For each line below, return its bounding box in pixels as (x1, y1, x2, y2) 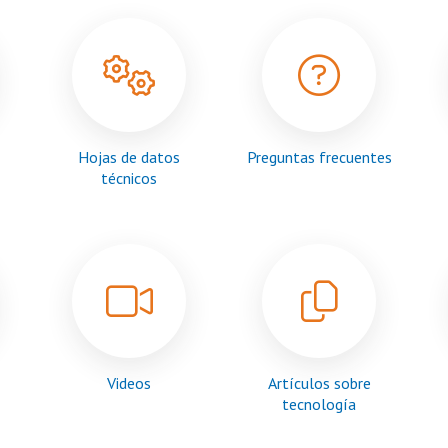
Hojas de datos (78, 147, 180, 167)
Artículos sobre (267, 373, 371, 393)
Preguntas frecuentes (246, 147, 392, 167)
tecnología (282, 394, 356, 414)
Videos (107, 373, 151, 393)
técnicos (101, 168, 157, 188)
